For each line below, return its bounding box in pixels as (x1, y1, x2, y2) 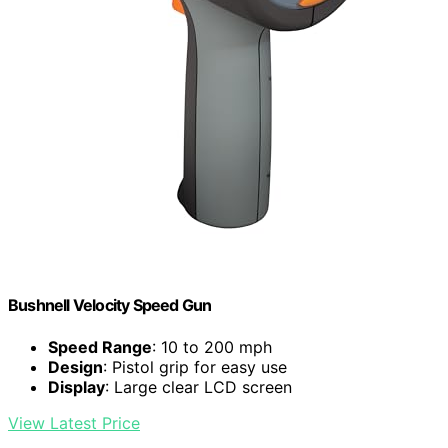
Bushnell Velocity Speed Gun (8, 295, 212, 316)
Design (48, 356, 103, 377)
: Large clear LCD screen (105, 376, 292, 397)
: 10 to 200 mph (152, 336, 272, 357)
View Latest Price (8, 412, 140, 433)
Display (48, 376, 105, 397)
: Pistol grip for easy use (103, 356, 287, 377)
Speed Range (48, 336, 152, 357)
